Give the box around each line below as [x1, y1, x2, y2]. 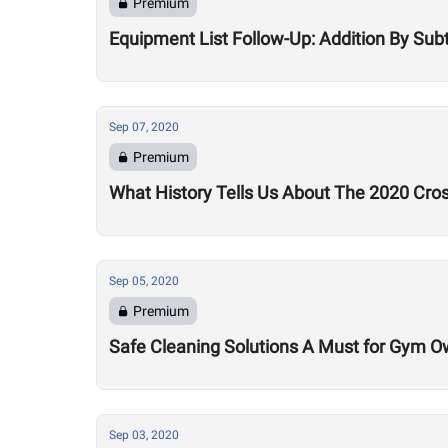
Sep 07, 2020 [109, 120, 179, 134]
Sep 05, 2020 [109, 274, 179, 288]
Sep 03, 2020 [109, 428, 179, 442]
